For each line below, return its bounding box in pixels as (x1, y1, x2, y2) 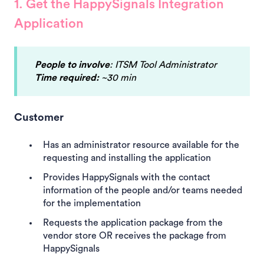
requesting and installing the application (43, 153, 211, 163)
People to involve (35, 60, 110, 70)
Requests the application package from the (43, 218, 223, 228)
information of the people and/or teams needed (43, 186, 242, 196)
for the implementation (43, 199, 141, 209)
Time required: (35, 73, 99, 83)
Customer (14, 111, 64, 123)
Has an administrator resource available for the (43, 140, 239, 150)
